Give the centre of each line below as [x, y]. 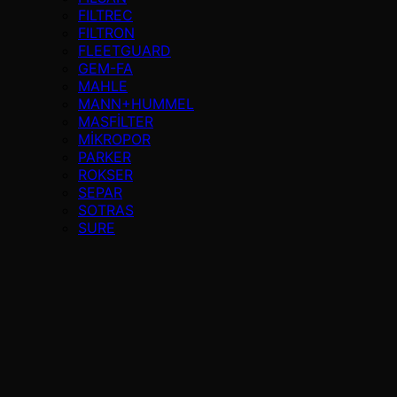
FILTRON [106, 33]
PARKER [105, 157]
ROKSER [105, 175]
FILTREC [105, 15]
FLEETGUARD [125, 51]
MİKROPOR [114, 139]
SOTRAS [106, 210]
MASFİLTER [116, 121]
